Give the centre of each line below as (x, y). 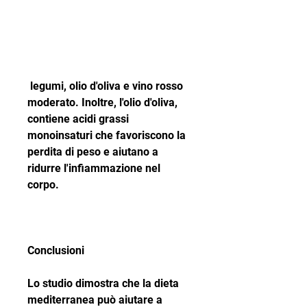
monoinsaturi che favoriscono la (107, 136)
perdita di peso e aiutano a (93, 152)
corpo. (43, 185)
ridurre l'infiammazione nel (94, 169)
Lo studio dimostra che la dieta (103, 284)
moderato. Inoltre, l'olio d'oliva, (102, 103)
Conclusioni (56, 251)
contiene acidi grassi (78, 119)
